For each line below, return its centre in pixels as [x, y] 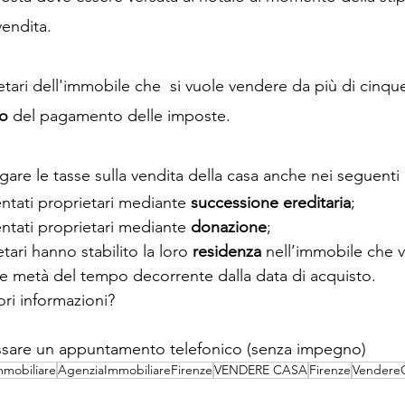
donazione [229, 227]
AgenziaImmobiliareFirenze [135, 370]
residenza [227, 252]
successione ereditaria [271, 203]
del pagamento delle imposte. [122, 116]
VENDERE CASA [261, 370]
